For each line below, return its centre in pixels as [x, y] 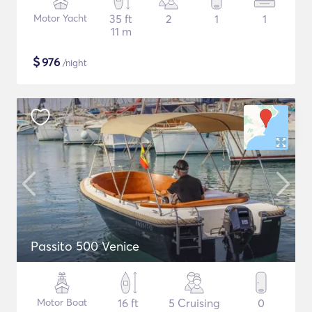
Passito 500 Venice [85, 246]
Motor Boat [62, 302]
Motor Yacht [61, 18]
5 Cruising [195, 303]
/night [73, 63]
